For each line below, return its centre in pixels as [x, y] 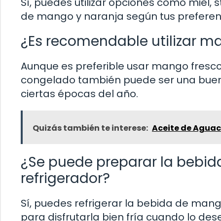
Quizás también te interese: [90, 128]
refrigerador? [65, 179]
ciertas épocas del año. [79, 94]
